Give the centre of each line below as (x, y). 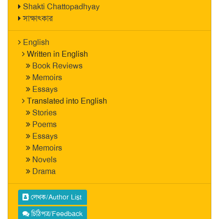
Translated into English (67, 101)
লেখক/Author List (55, 197)
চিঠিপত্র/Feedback (56, 214)
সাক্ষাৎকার (38, 18)
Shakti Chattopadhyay (61, 7)
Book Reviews (57, 66)
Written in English (57, 54)
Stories (44, 113)
